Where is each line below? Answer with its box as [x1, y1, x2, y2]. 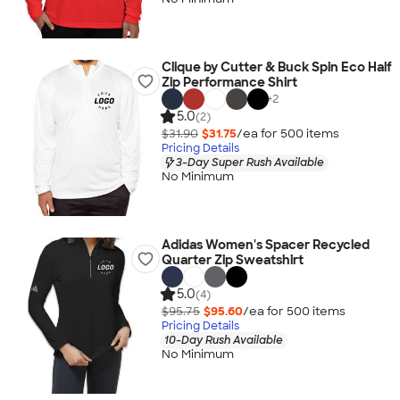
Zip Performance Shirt [161, 74, 297, 90]
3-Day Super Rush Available [175, 154, 324, 170]
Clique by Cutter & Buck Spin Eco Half [161, 59, 392, 75]
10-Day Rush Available [163, 332, 283, 347]
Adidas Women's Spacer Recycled [161, 237, 370, 253]
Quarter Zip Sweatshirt [161, 252, 304, 268]
